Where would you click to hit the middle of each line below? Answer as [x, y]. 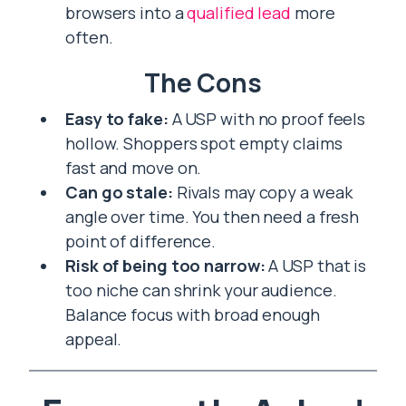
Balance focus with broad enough [193, 314]
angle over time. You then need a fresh [213, 217]
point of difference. [140, 241]
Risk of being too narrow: [165, 266]
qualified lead [239, 13]
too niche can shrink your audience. [201, 290]
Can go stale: [119, 192]
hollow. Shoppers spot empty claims [204, 143]
